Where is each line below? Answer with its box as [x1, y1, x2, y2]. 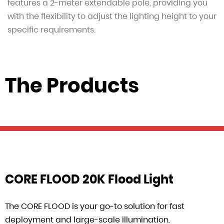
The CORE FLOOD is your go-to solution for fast [5, 200, 184, 212]
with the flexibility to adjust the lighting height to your [7, 10, 216, 22]
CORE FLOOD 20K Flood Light [5, 170, 173, 187]
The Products [5, 71, 139, 100]
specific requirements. [7, 24, 95, 36]
